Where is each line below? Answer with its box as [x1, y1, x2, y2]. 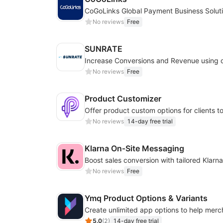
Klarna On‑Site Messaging [85, 143, 184, 153]
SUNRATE [85, 44, 122, 54]
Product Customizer [85, 94, 161, 104]
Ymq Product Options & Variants [85, 193, 208, 203]
